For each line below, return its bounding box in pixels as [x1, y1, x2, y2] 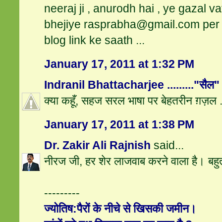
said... [151, 139, 184, 152]
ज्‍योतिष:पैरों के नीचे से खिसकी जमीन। [44, 202, 197, 216]
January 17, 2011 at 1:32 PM [44, 57, 195, 71]
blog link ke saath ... [44, 34, 145, 47]
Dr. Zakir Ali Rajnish [44, 139, 151, 152]
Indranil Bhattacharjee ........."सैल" [44, 78, 220, 92]
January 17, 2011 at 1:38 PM [44, 118, 195, 131]
